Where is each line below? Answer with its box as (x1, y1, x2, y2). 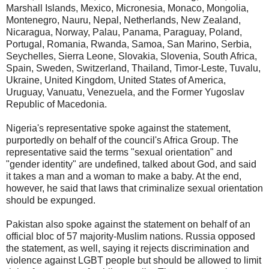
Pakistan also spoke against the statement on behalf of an (6, 219, 250, 229)
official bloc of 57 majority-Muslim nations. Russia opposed (6, 231, 255, 241)
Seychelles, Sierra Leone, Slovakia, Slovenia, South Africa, (6, 50, 257, 61)
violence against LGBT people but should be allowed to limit (6, 255, 261, 265)
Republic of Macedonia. (6, 98, 107, 109)
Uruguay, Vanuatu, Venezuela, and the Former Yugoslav (6, 86, 244, 97)
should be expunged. (6, 195, 95, 205)
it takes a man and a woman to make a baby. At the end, (6, 171, 241, 181)
